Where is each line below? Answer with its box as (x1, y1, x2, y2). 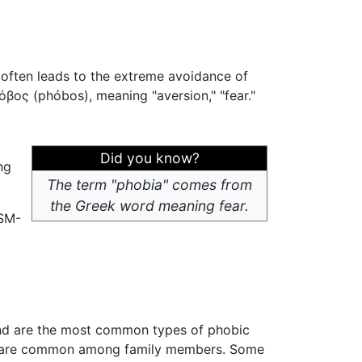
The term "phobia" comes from (47, 176, 252, 194)
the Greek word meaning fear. (50, 197, 249, 215)
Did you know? (99, 149, 200, 167)
